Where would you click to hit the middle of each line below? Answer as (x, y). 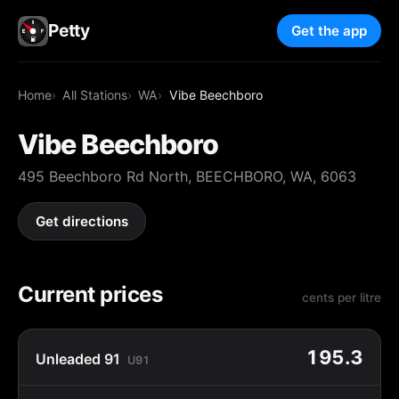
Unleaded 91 (78, 358)
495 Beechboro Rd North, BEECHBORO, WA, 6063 (187, 176)
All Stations (95, 94)
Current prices (90, 294)
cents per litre (342, 297)
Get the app (329, 31)
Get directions (82, 222)
